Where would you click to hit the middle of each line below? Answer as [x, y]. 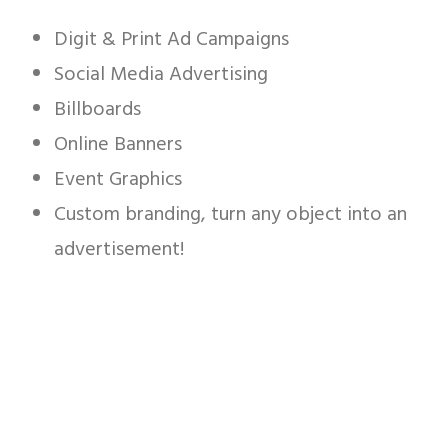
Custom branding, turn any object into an [230, 215]
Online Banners [118, 145]
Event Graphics [118, 180]
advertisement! [119, 250]
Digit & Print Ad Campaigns [171, 40]
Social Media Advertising [161, 75]
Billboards [97, 110]
